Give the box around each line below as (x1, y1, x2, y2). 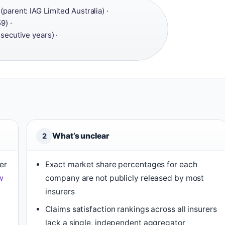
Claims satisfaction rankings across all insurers (45, 204, 217, 214)
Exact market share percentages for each (45, 160, 197, 169)
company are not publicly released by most (45, 173, 204, 183)
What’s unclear (52, 131, 109, 141)
